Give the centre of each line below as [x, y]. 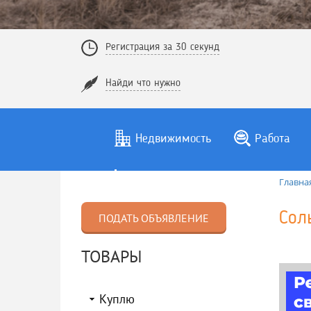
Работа [272, 139]
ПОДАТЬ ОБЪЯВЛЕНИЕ [154, 218]
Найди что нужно [143, 84]
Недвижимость [173, 139]
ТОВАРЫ [111, 257]
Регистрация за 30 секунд [162, 48]
